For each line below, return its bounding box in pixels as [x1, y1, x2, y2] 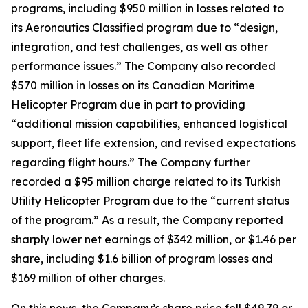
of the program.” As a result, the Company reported [11, 213, 283, 228]
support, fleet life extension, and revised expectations [11, 136, 296, 151]
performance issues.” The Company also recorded [11, 59, 276, 74]
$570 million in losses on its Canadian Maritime [11, 78, 255, 93]
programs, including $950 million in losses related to [11, 1, 284, 16]
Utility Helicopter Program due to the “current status [11, 194, 289, 208]
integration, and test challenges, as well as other [11, 40, 268, 54]
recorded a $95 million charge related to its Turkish [11, 175, 281, 189]
